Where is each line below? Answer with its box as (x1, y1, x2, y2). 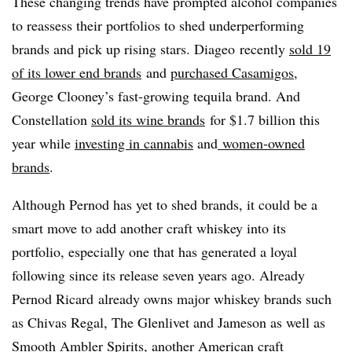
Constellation (12, 109, 91, 129)
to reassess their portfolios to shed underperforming (12, 15, 304, 35)
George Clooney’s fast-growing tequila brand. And (12, 86, 300, 105)
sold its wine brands (91, 109, 205, 129)
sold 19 (289, 38, 331, 58)
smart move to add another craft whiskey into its (12, 218, 286, 237)
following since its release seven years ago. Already (12, 265, 305, 284)
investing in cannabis (75, 133, 193, 152)
